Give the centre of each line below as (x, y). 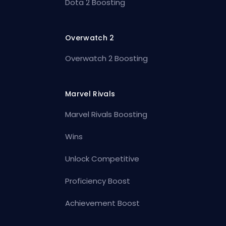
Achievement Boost (103, 203)
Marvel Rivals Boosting (106, 114)
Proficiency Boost (98, 181)
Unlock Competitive (102, 158)
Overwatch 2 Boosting (107, 58)
